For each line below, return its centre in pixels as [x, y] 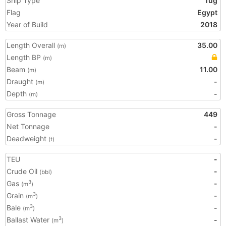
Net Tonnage [28, 126]
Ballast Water [29, 220]
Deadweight [27, 138]
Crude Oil [23, 171]
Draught [21, 81]
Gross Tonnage [31, 114]
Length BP [25, 57]
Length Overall [32, 45]
